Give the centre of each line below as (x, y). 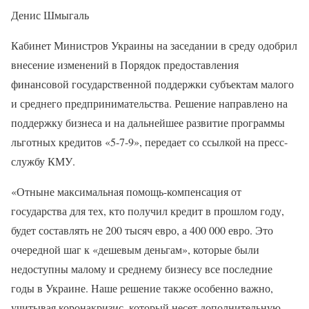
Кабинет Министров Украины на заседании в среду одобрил (154, 45)
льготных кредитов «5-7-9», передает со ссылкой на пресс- (149, 141)
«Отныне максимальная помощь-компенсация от (126, 191)
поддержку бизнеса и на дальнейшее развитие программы (148, 122)
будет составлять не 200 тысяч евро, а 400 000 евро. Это (142, 230)
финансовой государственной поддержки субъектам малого (152, 83)
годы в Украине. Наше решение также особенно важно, (142, 288)
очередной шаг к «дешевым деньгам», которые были (135, 249)
